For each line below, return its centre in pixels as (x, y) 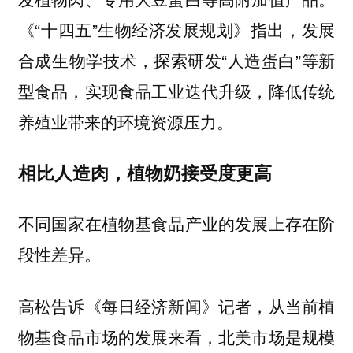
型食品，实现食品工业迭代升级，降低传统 (176, 91)
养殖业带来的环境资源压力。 (125, 122)
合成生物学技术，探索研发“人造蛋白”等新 (176, 60)
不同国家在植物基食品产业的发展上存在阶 (176, 223)
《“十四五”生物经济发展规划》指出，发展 (176, 30)
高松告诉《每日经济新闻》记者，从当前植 (176, 306)
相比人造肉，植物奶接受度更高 (145, 172)
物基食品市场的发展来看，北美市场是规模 (176, 337)
